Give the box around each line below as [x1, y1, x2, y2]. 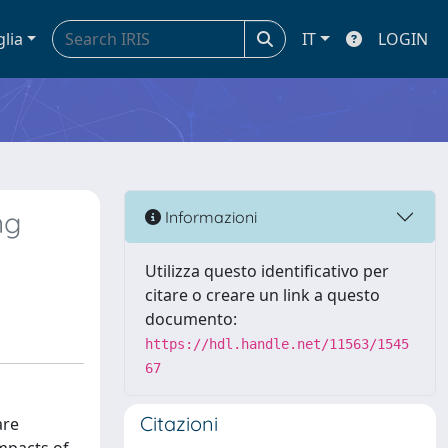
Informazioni [161, 206, 257, 227]
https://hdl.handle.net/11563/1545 [145, 336, 409, 352]
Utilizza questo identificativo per [145, 260, 389, 282]
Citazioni [140, 411, 218, 436]
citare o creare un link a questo [145, 284, 380, 306]
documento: [145, 308, 237, 330]
